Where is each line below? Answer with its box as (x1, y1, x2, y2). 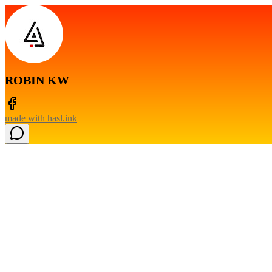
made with (5, 112, 47, 123)
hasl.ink (47, 112, 77, 123)
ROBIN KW (5, 73, 69, 87)
